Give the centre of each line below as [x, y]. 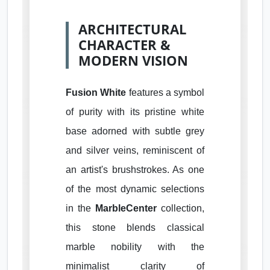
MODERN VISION [133, 60]
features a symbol [165, 92]
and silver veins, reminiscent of [135, 150]
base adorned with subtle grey [135, 131]
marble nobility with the [135, 246]
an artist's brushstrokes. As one [135, 169]
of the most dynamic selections [135, 189]
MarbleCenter [126, 208]
